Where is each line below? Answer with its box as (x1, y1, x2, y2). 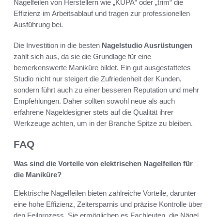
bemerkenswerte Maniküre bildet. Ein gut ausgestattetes (14, 63, 191, 72)
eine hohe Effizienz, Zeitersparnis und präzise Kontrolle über (14, 200, 202, 209)
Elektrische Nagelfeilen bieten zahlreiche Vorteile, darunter (14, 189, 196, 198)
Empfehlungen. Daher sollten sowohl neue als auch (14, 97, 175, 106)
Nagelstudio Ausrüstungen (102, 41, 192, 50)
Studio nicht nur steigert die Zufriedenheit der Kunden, (14, 75, 182, 83)
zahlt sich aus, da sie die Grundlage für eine (14, 52, 151, 61)
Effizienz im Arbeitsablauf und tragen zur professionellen (14, 9, 190, 18)
